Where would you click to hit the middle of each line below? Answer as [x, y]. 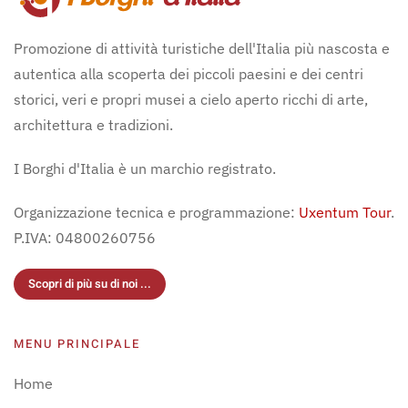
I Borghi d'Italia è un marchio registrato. [145, 168]
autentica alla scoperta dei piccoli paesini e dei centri [189, 73]
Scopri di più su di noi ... [90, 283]
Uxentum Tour [345, 212]
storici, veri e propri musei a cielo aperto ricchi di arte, [191, 99]
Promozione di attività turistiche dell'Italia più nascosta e [202, 48]
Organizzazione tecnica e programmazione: [156, 212]
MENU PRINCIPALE [77, 343]
